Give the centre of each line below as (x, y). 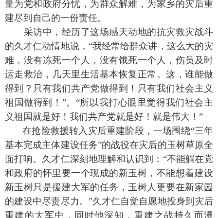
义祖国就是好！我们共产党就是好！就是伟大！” (104, 117)
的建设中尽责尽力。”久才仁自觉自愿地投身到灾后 (109, 201)
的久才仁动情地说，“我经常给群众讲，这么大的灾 (109, 46)
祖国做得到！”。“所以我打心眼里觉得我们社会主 (109, 103)
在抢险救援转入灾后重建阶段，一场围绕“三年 (118, 131)
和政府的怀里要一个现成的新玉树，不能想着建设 (109, 173)
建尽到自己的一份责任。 (56, 18)
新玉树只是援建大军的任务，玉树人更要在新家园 (109, 187)
